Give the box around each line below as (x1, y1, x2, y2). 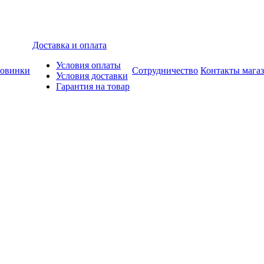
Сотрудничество (132, 65, 198, 75)
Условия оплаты (56, 60, 121, 70)
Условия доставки (56, 71, 128, 81)
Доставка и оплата (32, 40, 107, 50)
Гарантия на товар (56, 81, 130, 91)
